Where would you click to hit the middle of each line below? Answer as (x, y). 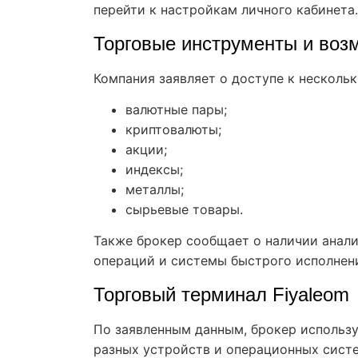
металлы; (155, 189)
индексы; (154, 169)
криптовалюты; (173, 129)
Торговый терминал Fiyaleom (221, 294)
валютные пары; (176, 109)
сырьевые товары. (184, 209)
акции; (146, 149)
